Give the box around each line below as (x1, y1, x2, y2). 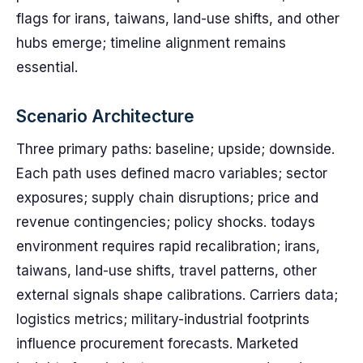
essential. (16, 59, 78, 75)
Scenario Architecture (16, 106, 194, 126)
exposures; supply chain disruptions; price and (16, 190, 318, 206)
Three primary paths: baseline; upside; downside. (16, 141, 335, 157)
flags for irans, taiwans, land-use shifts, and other (16, 11, 340, 27)
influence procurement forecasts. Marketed (16, 335, 298, 352)
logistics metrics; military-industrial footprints (16, 311, 310, 327)
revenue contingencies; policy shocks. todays (16, 214, 315, 230)
